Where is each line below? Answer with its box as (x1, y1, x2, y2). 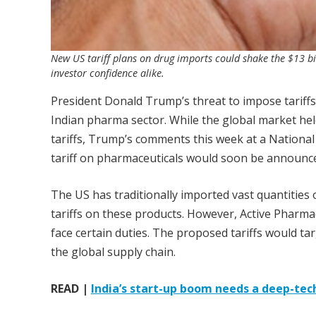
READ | (51, 280, 91, 296)
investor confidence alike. (51, 66, 164, 80)
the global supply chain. (51, 243, 176, 260)
